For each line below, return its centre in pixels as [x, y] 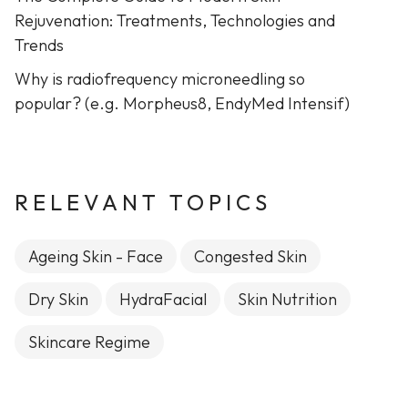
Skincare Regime [89, 342]
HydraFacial [163, 299]
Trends [39, 45]
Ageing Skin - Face [95, 256]
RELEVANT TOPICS [143, 202]
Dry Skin [58, 299]
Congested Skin [250, 256]
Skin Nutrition [287, 299]
